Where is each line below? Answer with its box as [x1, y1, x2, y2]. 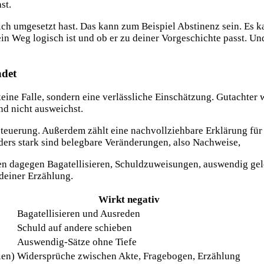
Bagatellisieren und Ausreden [17, 208, 140, 220]
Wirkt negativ [98, 194, 160, 206]
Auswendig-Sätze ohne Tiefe [17, 236, 137, 248]
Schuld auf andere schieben [17, 222, 132, 234]
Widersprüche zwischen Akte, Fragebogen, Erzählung [17, 250, 240, 262]
